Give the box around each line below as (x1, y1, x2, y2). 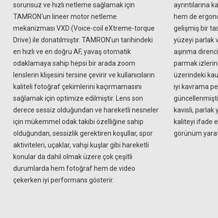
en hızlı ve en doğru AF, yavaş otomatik (13, 48, 131, 55)
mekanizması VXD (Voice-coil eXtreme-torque (13, 24, 155, 32)
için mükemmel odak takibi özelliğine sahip (13, 118, 144, 126)
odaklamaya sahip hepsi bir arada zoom (13, 59, 135, 67)
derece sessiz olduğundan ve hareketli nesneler (13, 106, 159, 114)
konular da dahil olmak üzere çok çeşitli (13, 153, 132, 161)
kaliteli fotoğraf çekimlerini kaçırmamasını (13, 83, 142, 91)
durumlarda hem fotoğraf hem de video (13, 164, 135, 172)
